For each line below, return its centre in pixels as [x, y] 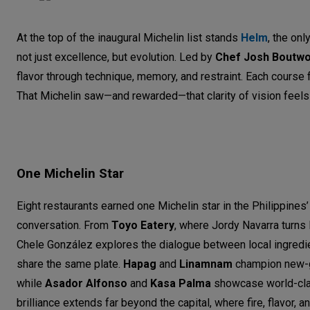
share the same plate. [70, 264]
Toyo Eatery [143, 225]
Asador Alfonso [86, 283]
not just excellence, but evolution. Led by [116, 57]
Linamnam [207, 264]
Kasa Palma [182, 283]
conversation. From [64, 225]
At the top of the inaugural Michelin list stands [129, 37]
